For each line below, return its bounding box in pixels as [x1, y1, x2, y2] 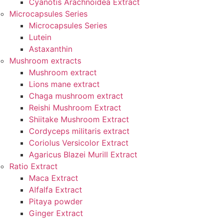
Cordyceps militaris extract [29, 126, 130, 136]
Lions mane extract [29, 79, 100, 89]
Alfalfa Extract [29, 185, 82, 195]
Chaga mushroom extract [29, 91, 123, 101]
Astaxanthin [29, 44, 72, 54]
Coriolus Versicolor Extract [29, 138, 129, 148]
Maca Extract [29, 173, 78, 183]
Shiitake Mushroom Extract [29, 114, 129, 124]
